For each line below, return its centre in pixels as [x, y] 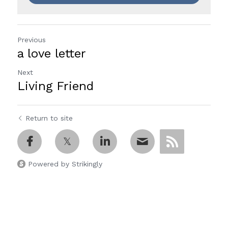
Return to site [49, 118]
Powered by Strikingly [65, 164]
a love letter [52, 53]
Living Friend [55, 86]
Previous [32, 39]
